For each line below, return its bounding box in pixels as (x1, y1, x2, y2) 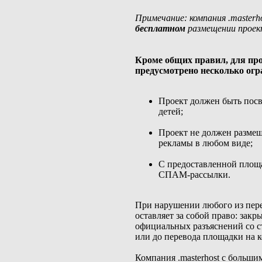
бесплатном (135, 23, 185, 33)
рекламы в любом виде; (158, 138, 253, 148)
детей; (158, 106, 183, 116)
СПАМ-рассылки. (158, 170, 230, 180)
